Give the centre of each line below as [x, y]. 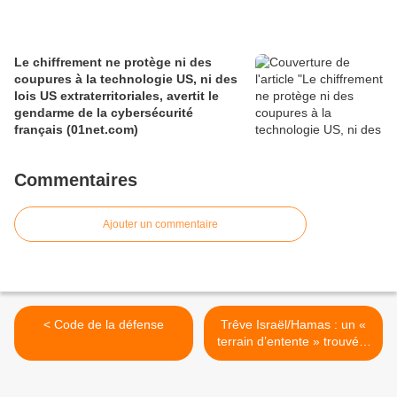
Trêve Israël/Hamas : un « [293, 325]
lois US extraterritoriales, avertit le [117, 96]
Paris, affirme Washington [293, 358]
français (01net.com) [76, 130]
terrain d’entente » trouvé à [293, 342]
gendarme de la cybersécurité [104, 113]
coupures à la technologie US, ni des [126, 79]
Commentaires [76, 180]
